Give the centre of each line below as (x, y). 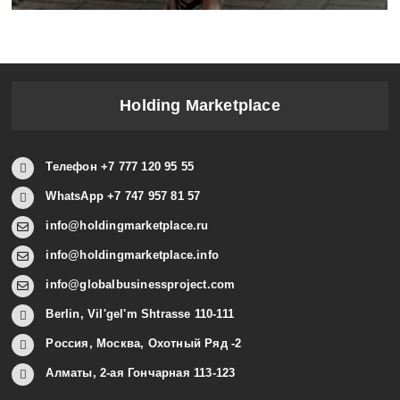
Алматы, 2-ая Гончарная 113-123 (141, 372)
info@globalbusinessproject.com (141, 284)
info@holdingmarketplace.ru (127, 225)
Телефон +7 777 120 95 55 (120, 166)
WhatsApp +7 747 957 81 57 (123, 196)
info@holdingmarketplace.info (132, 254)
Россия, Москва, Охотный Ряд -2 (144, 343)
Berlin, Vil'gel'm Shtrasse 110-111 (140, 313)
